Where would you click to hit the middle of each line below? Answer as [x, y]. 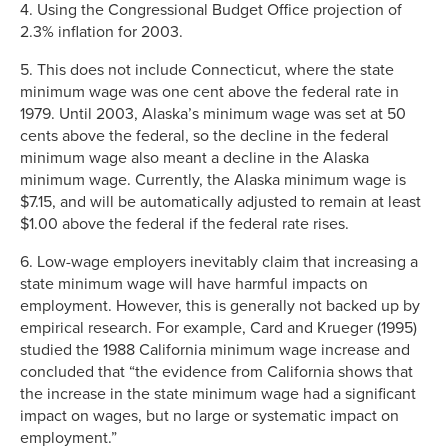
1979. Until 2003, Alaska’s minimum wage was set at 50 [213, 113]
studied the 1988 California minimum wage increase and [215, 349]
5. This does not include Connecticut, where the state [207, 69]
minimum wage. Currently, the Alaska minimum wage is [213, 179]
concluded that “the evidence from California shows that [216, 371]
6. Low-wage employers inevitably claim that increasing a [219, 261]
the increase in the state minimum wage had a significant [218, 393]
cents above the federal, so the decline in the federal [204, 135]
